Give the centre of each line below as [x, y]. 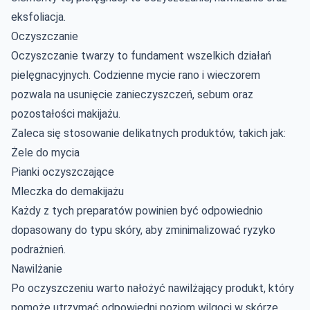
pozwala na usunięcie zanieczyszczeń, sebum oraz [132, 94]
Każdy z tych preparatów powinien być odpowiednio [137, 210]
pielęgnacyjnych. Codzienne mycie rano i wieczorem [136, 75]
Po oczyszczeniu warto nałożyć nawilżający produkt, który [153, 288]
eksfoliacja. [38, 17]
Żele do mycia [45, 152]
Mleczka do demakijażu [67, 191]
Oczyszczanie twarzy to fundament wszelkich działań [141, 55]
